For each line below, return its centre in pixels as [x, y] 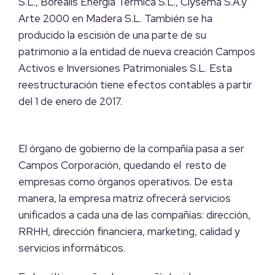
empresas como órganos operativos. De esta [126, 182]
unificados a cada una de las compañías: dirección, [134, 215]
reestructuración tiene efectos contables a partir [135, 85]
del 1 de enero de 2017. [70, 102]
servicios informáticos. [72, 248]
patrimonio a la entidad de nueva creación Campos [137, 52]
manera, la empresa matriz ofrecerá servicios [125, 199]
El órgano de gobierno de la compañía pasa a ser [131, 149]
